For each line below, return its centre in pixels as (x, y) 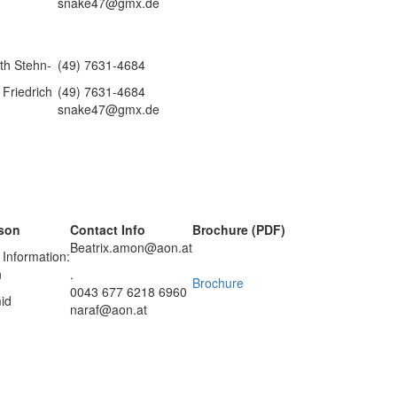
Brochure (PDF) (239, 230)
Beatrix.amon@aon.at (131, 247)
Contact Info (108, 230)
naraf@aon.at (109, 309)
